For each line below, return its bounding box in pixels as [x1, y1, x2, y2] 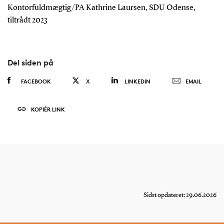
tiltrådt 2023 [7, 16, 47, 24]
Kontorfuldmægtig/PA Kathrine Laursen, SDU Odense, [7, 3, 195, 12]
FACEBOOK [20, 77, 51, 85]
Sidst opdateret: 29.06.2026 [143, 191, 217, 198]
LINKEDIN [124, 77, 150, 85]
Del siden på [7, 57, 53, 67]
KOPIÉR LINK [30, 105, 65, 113]
